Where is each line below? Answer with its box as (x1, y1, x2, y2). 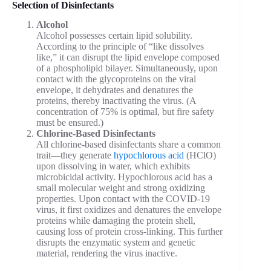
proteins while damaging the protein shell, (36, 215, 195, 226)
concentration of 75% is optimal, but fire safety (36, 106, 214, 117)
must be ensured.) (36, 117, 103, 128)
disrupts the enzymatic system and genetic (36, 237, 195, 248)
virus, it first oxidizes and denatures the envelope (36, 204, 221, 215)
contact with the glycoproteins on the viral (36, 74, 196, 85)
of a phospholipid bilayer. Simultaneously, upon (36, 63, 218, 74)
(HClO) (184, 150, 216, 161)
